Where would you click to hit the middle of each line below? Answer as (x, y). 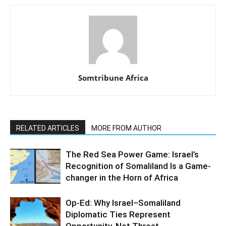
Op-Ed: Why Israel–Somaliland (123, 203)
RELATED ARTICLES (48, 128)
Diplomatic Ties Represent (118, 215)
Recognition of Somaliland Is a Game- (138, 166)
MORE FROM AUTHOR (126, 128)
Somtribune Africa (113, 78)
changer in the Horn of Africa (122, 178)
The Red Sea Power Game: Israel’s (132, 155)
